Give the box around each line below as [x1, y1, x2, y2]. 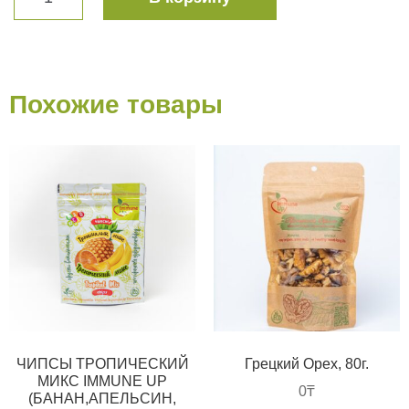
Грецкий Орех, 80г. [245, 355, 369, 372]
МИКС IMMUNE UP [37, 372, 167, 389]
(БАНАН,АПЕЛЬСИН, [28, 390, 176, 406]
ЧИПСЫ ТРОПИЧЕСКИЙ [16, 355, 189, 372]
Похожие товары [9, 89, 223, 119]
